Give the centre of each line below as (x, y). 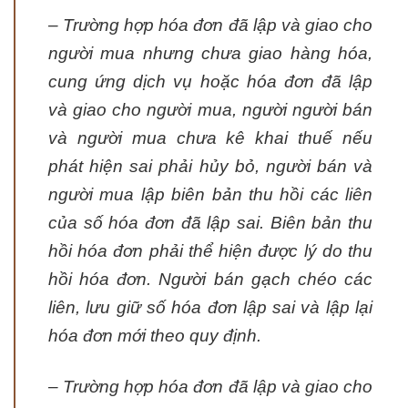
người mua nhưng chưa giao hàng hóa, (210, 54)
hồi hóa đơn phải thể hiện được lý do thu (210, 251)
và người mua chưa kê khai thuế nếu (210, 138)
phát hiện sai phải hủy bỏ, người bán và (210, 167)
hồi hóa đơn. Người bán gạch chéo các (210, 280)
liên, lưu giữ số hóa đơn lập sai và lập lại (210, 308)
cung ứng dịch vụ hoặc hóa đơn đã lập (210, 82)
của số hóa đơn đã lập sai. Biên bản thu (210, 223)
